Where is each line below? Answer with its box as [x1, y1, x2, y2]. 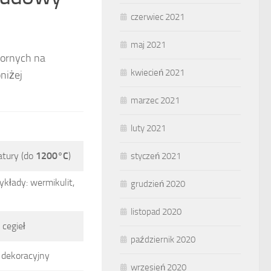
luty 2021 [131, 123, 166, 134]
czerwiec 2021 [131, 11, 184, 22]
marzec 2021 [131, 95, 180, 106]
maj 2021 [131, 39, 166, 50]
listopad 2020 [131, 206, 181, 217]
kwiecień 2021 [131, 67, 184, 78]
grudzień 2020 [131, 178, 185, 189]
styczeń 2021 [131, 151, 181, 162]
